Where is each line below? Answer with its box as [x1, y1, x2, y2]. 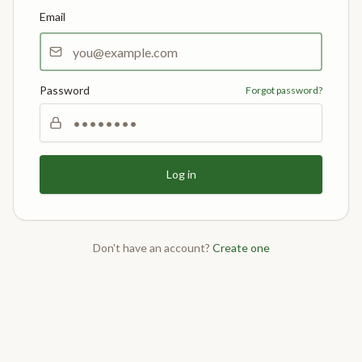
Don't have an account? [92, 241, 210, 255]
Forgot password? [246, 84, 322, 96]
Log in [166, 167, 196, 181]
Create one [212, 241, 270, 255]
